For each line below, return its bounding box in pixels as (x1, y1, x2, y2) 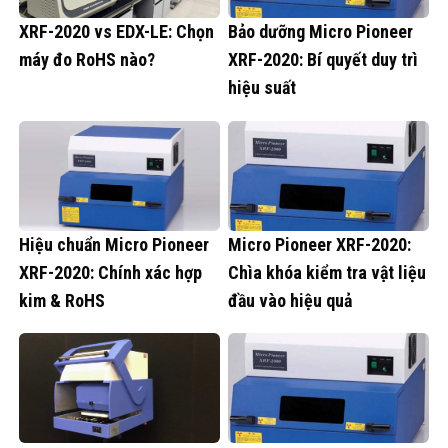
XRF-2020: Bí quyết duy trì (228, 49, 418, 71)
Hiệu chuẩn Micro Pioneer (19, 233, 209, 255)
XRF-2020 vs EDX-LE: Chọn (19, 21, 214, 43)
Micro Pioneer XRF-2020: (228, 233, 411, 255)
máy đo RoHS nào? (19, 49, 155, 71)
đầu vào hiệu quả (228, 289, 352, 311)
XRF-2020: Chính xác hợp (19, 261, 202, 283)
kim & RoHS (19, 289, 105, 311)
